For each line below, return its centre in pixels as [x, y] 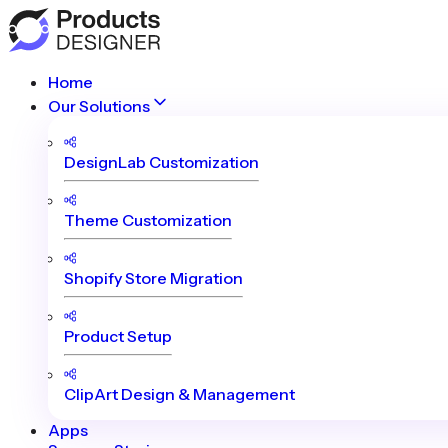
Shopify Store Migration [153, 278]
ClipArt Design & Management [179, 394]
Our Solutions [99, 106]
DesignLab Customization [161, 162]
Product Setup [118, 336]
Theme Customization [148, 220]
